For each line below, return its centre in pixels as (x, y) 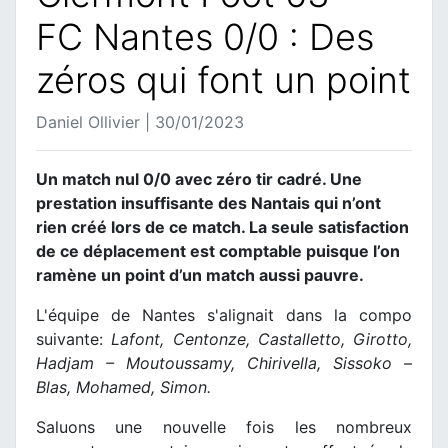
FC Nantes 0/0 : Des (205, 37)
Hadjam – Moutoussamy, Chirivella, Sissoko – (224, 363)
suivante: (74, 339)
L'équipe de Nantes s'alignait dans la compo (224, 315)
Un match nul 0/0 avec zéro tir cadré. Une (199, 179)
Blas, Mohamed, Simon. (123, 387)
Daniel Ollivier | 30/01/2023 (140, 122)
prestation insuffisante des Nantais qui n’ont (208, 203)
